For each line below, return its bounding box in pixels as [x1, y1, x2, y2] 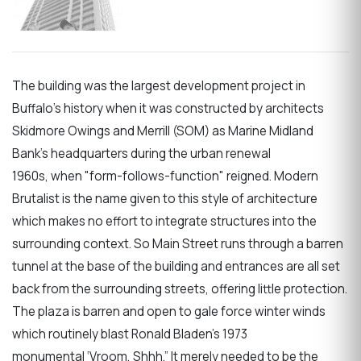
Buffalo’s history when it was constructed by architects [12, 100, 324, 118]
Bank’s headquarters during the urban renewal [12, 145, 271, 163]
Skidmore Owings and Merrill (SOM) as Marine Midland [12, 122, 313, 140]
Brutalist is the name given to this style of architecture [12, 190, 317, 208]
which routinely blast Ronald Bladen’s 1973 [12, 326, 247, 343]
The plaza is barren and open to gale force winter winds [12, 303, 326, 321]
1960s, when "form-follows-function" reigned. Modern [12, 168, 318, 185]
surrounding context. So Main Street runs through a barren [12, 235, 343, 253]
